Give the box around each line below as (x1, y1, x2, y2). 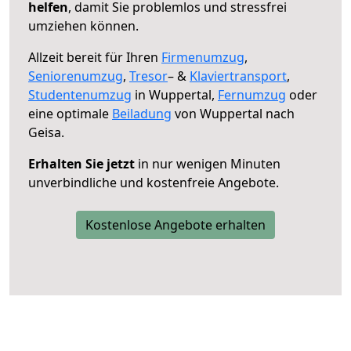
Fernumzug (218, 85, 286, 103)
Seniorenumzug (28, 67, 123, 85)
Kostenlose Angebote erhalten (85, 215, 266, 233)
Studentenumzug (28, 85, 132, 103)
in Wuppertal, (132, 85, 218, 103)
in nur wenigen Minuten (135, 154, 280, 172)
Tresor (129, 67, 168, 85)
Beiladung (112, 104, 172, 122)
